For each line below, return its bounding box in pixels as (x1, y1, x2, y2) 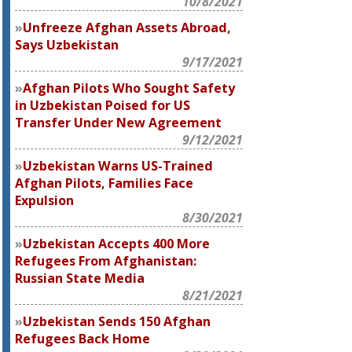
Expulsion (15, 192, 75, 209)
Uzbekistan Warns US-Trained (23, 157, 214, 174)
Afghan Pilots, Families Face (15, 174, 194, 192)
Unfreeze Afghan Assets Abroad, (23, 19, 232, 36)
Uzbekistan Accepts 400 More (23, 235, 211, 252)
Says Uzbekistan (15, 36, 119, 53)
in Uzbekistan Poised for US (15, 97, 191, 114)
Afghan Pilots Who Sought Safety (23, 79, 236, 97)
